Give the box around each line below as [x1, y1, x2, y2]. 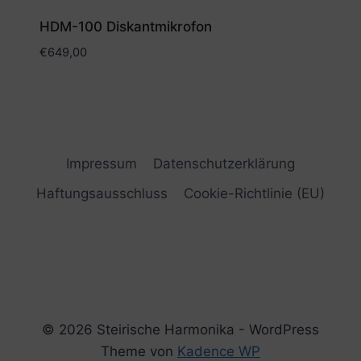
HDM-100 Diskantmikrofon [39, 19, 212, 35]
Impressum [65, 155, 137, 172]
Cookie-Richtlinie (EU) [184, 185, 326, 201]
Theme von [101, 343, 177, 359]
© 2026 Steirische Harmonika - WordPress [42, 322, 319, 338]
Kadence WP [177, 343, 260, 359]
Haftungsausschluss [35, 185, 168, 201]
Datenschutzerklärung [153, 155, 296, 172]
